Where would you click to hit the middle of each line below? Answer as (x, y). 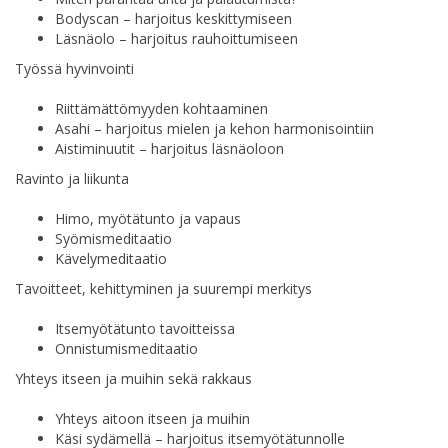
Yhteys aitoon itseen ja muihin (152, 418)
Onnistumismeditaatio (126, 348)
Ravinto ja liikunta (72, 178)
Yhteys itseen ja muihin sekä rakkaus (133, 378)
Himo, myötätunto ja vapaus (148, 218)
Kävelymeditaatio (111, 258)
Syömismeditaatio (113, 238)
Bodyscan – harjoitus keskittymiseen (173, 18)
